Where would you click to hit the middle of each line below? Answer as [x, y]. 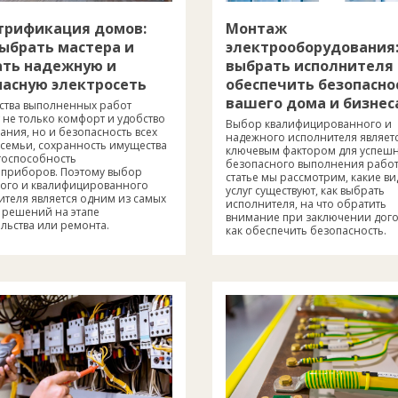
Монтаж [256, 28]
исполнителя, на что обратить [306, 203]
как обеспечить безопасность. [306, 230]
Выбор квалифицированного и [309, 123]
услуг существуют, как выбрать [305, 190]
